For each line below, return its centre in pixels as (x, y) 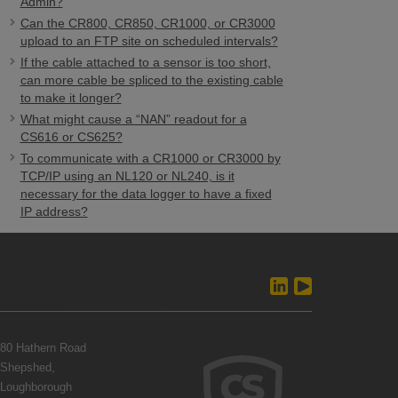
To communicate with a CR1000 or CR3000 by (150, 158)
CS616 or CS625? (71, 137)
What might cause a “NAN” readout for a (133, 119)
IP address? (54, 211)
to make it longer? (71, 98)
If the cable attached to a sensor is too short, (145, 62)
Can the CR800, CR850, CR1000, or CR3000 (147, 23)
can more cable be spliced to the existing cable (151, 80)
